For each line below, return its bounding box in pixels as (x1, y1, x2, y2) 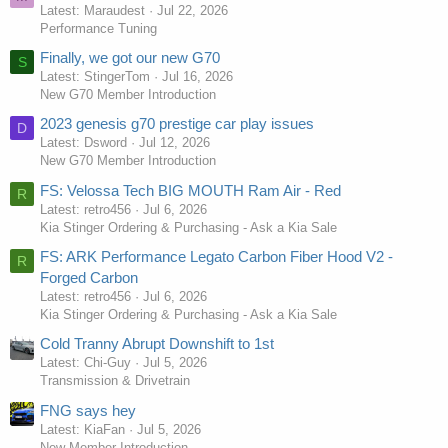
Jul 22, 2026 (157, 2, 228, 18)
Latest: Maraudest (40, 2, 145, 18)
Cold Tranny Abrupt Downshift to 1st (40, 335, 274, 353)
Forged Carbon (40, 269, 138, 287)
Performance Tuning (40, 20, 157, 36)
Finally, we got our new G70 (40, 49, 220, 67)
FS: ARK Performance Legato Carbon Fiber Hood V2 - (40, 248, 393, 266)
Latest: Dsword (40, 135, 127, 151)
